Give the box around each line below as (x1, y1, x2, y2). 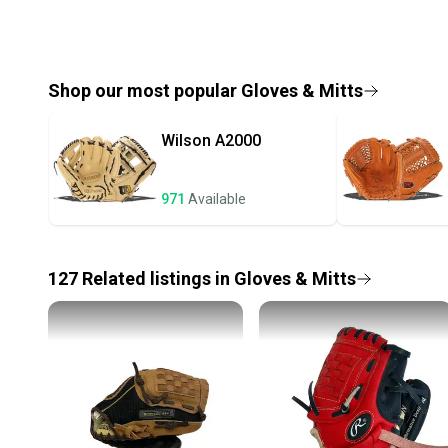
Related (78, 267, 150, 289)
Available (188, 190, 246, 207)
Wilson (161, 130, 211, 150)
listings (150, 267, 211, 289)
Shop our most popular (48, 79, 241, 101)
